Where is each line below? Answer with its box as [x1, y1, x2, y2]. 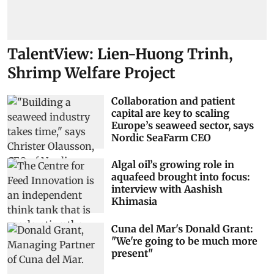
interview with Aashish [111, 183, 223, 196]
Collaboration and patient [111, 94, 235, 107]
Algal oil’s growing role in [111, 158, 234, 171]
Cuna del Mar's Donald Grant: [111, 222, 253, 235]
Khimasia [111, 195, 157, 208]
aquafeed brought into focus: [111, 171, 250, 183]
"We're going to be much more [111, 234, 257, 247]
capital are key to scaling [111, 106, 229, 119]
